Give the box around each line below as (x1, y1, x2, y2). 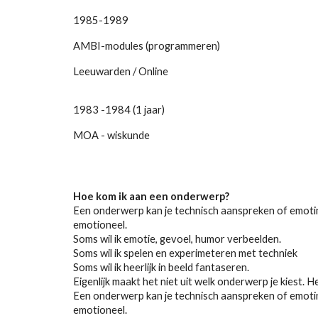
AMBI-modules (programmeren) (72, 40, 220, 52)
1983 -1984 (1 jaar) (72, 104, 165, 116)
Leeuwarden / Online (72, 65, 168, 77)
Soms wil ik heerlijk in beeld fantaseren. (72, 261, 249, 273)
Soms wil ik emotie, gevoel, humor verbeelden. (72, 233, 281, 245)
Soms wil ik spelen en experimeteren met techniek (72, 247, 297, 259)
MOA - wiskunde (72, 129, 150, 141)
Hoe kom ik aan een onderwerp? (72, 190, 229, 202)
